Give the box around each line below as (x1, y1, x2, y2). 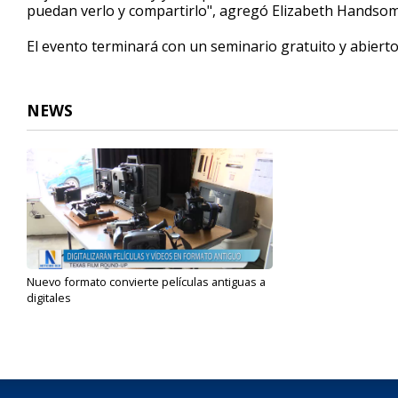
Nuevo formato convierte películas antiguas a (27, 274, 266, 291)
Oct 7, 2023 (27, 305, 78, 319)
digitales (27, 290, 71, 306)
